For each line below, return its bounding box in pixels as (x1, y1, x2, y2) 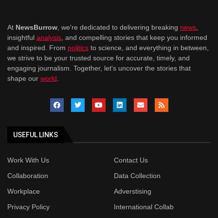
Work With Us (7, 156, 49, 164)
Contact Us (114, 156, 148, 164)
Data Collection (114, 171, 161, 180)
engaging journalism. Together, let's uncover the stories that (7, 64, 191, 72)
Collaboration (7, 171, 48, 180)
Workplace (7, 187, 40, 195)
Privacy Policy (7, 202, 50, 211)
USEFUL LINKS (13, 130, 58, 139)
